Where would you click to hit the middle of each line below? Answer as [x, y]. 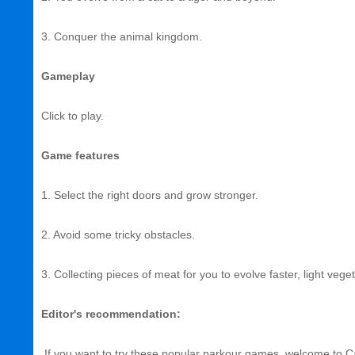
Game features [80, 155]
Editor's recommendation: [111, 314]
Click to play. [73, 116]
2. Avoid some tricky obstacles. [118, 235]
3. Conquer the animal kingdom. [122, 36]
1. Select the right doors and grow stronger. [150, 195]
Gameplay [68, 76]
